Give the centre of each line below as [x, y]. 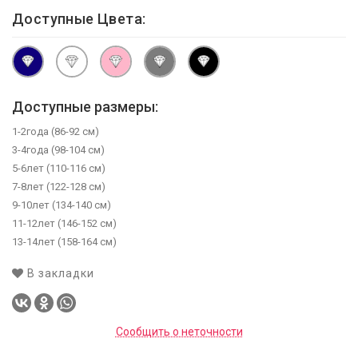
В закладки [61, 274]
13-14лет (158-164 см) [64, 242]
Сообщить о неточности [179, 332]
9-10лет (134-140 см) [62, 205]
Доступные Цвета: [79, 19]
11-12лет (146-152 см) [64, 224]
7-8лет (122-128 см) [59, 187]
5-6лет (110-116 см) [59, 169]
